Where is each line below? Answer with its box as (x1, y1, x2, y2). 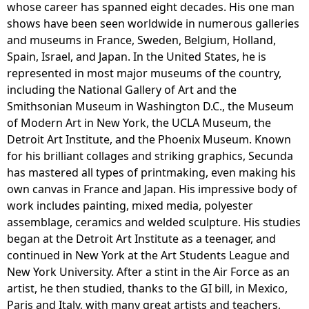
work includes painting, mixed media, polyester (7, 198, 253, 214)
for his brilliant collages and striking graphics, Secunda (7, 148, 293, 164)
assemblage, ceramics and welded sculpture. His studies (7, 215, 301, 230)
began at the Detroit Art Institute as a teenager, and (7, 231, 276, 247)
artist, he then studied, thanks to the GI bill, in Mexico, (7, 281, 288, 297)
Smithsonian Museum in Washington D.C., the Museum (7, 99, 294, 114)
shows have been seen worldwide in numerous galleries (7, 16, 299, 32)
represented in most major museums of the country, (7, 66, 281, 81)
